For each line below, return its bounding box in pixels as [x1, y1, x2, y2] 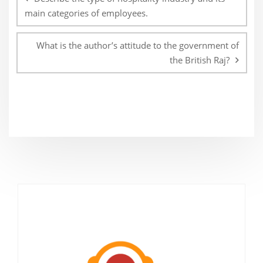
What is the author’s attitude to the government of [36, 39, 239, 52]
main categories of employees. [24, 7, 148, 19]
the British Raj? [169, 54, 230, 66]
